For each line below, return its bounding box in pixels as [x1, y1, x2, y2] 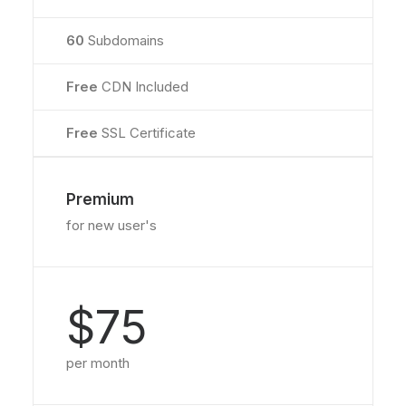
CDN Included [101, 78, 188, 95]
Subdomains [88, 32, 164, 49]
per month [66, 354, 130, 372]
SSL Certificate [101, 124, 196, 141]
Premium [66, 190, 134, 208]
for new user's [66, 217, 157, 234]
